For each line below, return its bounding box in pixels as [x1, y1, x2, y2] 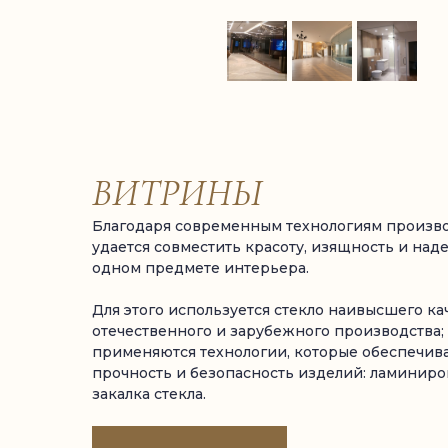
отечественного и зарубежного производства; [92, 321, 444, 340]
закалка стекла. [92, 384, 206, 403]
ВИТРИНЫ [92, 169, 262, 216]
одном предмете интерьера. [92, 258, 309, 277]
